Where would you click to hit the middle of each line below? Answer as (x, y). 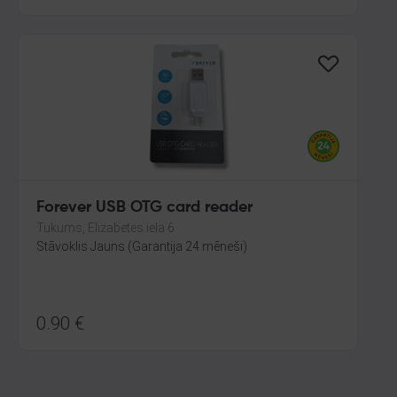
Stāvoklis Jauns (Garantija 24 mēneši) (142, 246)
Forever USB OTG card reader (144, 207)
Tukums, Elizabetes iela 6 (105, 228)
